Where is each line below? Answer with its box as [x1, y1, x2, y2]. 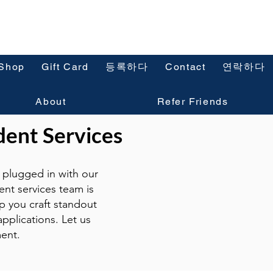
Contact [165, 61, 206, 73]
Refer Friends [157, 96, 229, 107]
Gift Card [41, 61, 89, 73]
